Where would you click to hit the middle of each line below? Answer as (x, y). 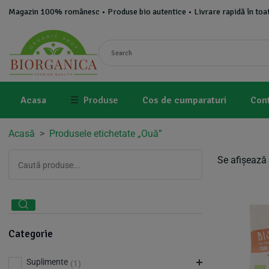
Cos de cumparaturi (184, 100)
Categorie (31, 234)
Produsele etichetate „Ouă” (106, 134)
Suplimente (47, 262)
